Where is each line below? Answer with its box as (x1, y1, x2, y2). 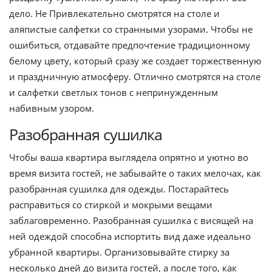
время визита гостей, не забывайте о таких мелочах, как (9, 166, 261, 179)
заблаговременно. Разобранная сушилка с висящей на (9, 214, 253, 226)
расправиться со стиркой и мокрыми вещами (9, 198, 212, 211)
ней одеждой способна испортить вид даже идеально (9, 229, 251, 242)
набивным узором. (9, 101, 94, 114)
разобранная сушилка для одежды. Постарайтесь (9, 182, 229, 195)
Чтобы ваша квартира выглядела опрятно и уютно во (9, 151, 248, 163)
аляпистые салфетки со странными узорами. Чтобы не (9, 22, 253, 35)
